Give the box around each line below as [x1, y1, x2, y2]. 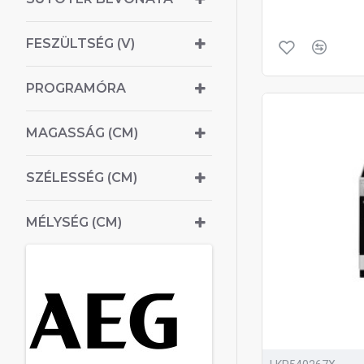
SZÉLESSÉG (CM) [26, 169, 137, 185]
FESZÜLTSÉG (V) [26, 35, 135, 51]
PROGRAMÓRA [26, 80, 126, 96]
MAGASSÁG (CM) [26, 124, 138, 141]
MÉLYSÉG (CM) [26, 214, 122, 230]
